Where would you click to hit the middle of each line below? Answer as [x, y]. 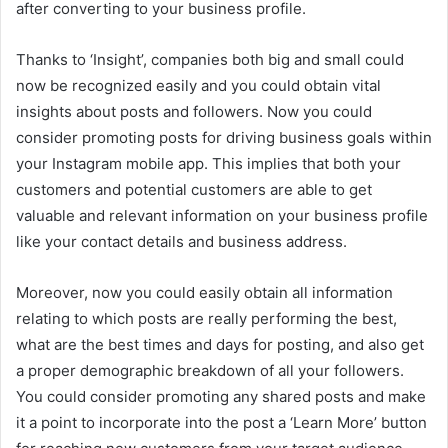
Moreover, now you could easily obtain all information [204, 292]
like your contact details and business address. [181, 241]
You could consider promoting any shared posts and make [221, 396]
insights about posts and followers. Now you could [194, 111]
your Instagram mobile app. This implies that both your [208, 163]
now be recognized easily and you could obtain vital [198, 85]
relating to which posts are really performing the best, [206, 318]
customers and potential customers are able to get [194, 189]
